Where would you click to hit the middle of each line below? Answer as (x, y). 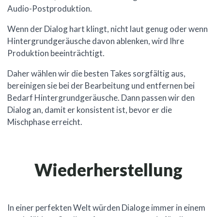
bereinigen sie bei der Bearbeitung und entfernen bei (101, 86)
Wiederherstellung (108, 170)
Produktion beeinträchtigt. (56, 53)
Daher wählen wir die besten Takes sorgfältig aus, (96, 74)
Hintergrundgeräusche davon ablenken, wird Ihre (96, 41)
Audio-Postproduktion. (50, 9)
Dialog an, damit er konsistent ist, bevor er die (90, 110)
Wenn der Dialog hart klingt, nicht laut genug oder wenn (108, 29)
